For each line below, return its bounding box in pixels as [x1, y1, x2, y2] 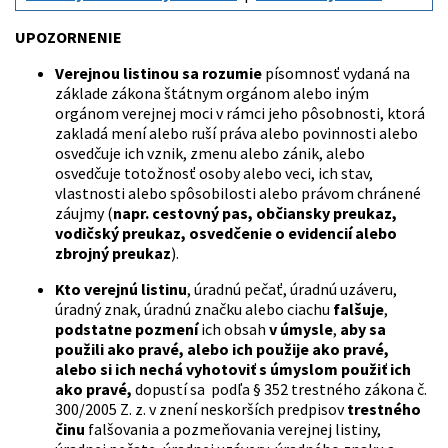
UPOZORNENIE [15, 27, 122, 48]
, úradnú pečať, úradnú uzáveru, [187, 279, 397, 300]
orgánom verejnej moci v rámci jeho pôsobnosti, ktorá [55, 103, 425, 124]
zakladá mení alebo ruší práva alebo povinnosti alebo [55, 123, 418, 144]
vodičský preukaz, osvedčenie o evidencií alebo [55, 223, 397, 244]
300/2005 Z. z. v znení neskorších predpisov [55, 399, 347, 420]
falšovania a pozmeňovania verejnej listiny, [88, 419, 381, 440]
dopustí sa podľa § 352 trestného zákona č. [132, 379, 427, 400]
